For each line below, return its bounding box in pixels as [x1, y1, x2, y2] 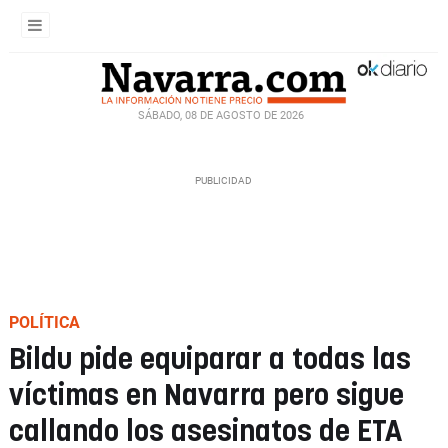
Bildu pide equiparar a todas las [9, 346, 411, 375]
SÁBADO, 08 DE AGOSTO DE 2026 [138, 108, 304, 122]
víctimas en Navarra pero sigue [9, 382, 404, 411]
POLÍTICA [9, 313, 80, 332]
